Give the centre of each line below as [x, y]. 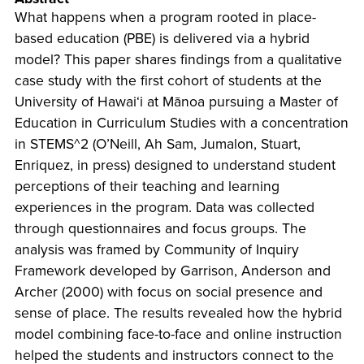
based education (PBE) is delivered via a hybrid [162, 39]
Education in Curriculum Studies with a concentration [181, 123]
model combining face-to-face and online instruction [178, 335]
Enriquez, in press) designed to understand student [175, 166]
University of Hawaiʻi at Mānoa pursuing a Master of [176, 102]
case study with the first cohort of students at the [168, 81]
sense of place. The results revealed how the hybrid [178, 314]
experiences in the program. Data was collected [164, 208]
